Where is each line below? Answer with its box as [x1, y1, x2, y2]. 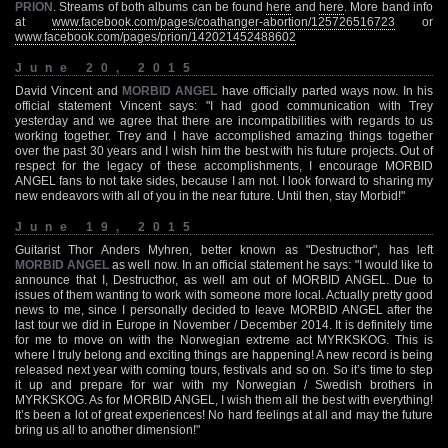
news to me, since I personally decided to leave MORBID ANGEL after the [15, 302, 433, 317]
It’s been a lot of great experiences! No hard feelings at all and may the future [15, 407, 433, 422]
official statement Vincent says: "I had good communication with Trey [15, 98, 433, 113]
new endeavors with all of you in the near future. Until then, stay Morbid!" [15, 188, 405, 203]
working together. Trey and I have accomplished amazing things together [15, 128, 433, 143]
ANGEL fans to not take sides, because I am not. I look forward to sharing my [15, 173, 433, 188]
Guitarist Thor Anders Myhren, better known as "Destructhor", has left [15, 242, 433, 257]
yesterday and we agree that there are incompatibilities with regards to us [15, 113, 433, 128]
